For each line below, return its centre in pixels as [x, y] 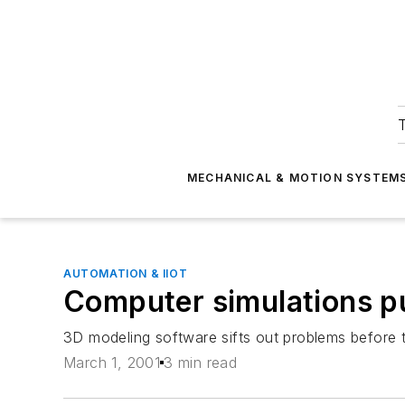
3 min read [201, 363]
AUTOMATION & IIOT [126, 273]
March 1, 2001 [112, 363]
